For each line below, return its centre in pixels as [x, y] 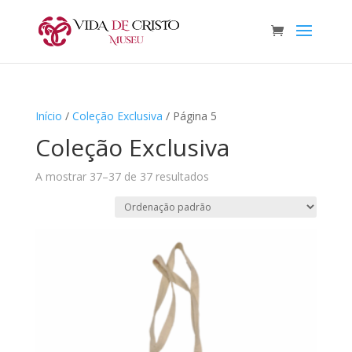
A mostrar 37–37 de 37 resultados [122, 176]
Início [48, 116]
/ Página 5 [189, 116]
